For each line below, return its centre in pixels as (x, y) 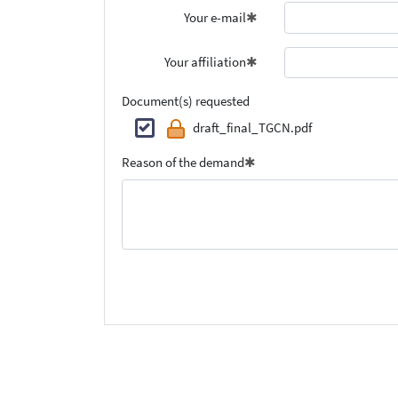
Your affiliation (206, 62)
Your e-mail (215, 17)
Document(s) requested (185, 101)
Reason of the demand (183, 163)
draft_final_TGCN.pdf (252, 127)
